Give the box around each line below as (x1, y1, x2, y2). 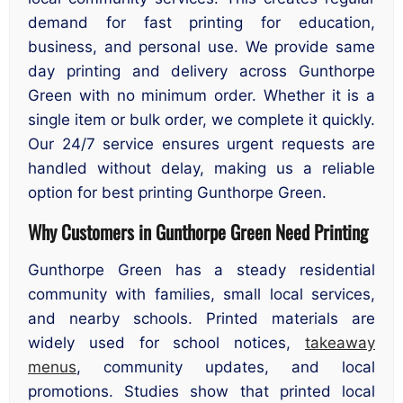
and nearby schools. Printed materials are (28, 309, 375, 328)
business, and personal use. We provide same (28, 38, 375, 57)
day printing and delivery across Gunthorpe (28, 62, 375, 81)
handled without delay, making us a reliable (28, 159, 375, 178)
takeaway (305, 334, 375, 353)
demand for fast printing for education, (28, 13, 375, 32)
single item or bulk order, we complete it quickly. (28, 111, 375, 130)
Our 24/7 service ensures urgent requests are (28, 135, 375, 154)
